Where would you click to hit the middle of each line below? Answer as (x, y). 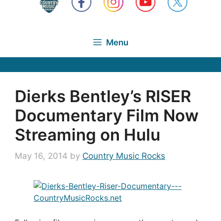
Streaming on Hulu (88, 134)
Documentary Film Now (107, 115)
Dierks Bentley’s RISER (103, 96)
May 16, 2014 (41, 156)
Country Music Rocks (124, 156)
